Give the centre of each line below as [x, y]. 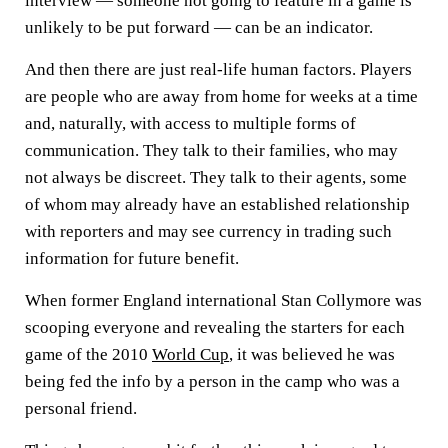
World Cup [190, 354]
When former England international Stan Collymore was [223, 300]
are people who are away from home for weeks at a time [221, 96]
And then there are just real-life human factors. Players [218, 69]
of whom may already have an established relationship [217, 204]
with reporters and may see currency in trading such [208, 231]
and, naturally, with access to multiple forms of [190, 123]
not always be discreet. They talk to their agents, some [216, 177]
